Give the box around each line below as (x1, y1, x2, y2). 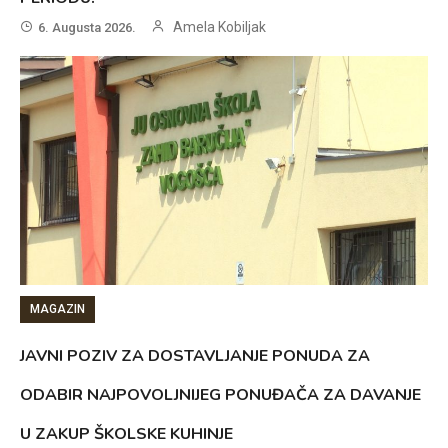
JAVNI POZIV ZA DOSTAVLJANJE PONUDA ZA (20, 345, 371, 368)
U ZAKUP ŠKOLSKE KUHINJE (20, 423, 234, 446)
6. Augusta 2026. (38, 20, 137, 36)
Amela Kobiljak (173, 19, 267, 36)
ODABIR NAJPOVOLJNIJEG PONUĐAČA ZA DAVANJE (20, 384, 422, 407)
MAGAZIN (30, 302, 86, 317)
